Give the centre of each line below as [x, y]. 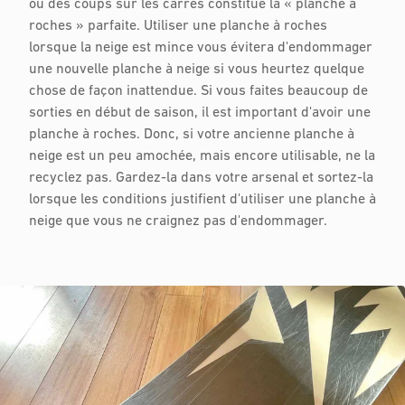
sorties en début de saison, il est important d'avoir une [200, 113]
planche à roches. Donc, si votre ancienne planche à [192, 135]
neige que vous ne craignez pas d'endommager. [178, 221]
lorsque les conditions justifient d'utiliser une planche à [202, 200]
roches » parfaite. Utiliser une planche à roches [178, 26]
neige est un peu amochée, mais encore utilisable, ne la [202, 156]
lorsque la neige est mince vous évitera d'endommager [201, 48]
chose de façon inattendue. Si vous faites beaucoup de [198, 91]
